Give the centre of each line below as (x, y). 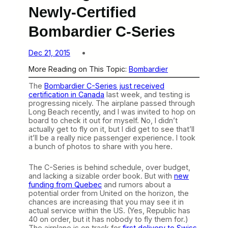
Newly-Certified (82, 12)
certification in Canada (66, 94)
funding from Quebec (65, 184)
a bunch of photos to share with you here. (101, 146)
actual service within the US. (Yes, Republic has (109, 210)
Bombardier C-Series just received (104, 85)
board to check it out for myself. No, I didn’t (103, 120)
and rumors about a (136, 184)
